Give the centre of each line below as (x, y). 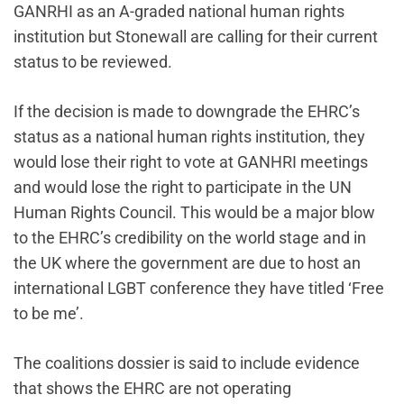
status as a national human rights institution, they (189, 137)
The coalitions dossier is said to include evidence (187, 363)
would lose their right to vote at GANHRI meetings (191, 162)
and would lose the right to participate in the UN (183, 188)
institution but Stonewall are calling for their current (196, 37)
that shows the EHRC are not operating (152, 389)
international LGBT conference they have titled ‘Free (199, 289)
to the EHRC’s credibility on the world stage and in (190, 238)
